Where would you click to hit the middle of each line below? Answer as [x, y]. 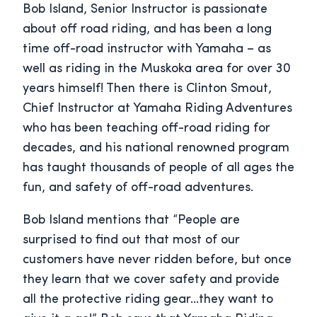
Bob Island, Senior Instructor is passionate [145, 10]
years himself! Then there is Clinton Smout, [147, 89]
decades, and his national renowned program [156, 149]
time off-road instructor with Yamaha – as [147, 50]
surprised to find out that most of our [131, 241]
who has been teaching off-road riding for [146, 129]
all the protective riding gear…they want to [148, 300]
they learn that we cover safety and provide [151, 280]
